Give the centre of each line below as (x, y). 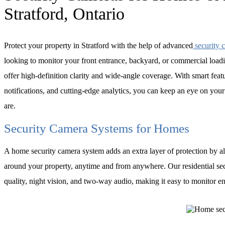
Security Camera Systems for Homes (97, 128)
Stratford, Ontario (64, 14)
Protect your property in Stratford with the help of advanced (98, 45)
